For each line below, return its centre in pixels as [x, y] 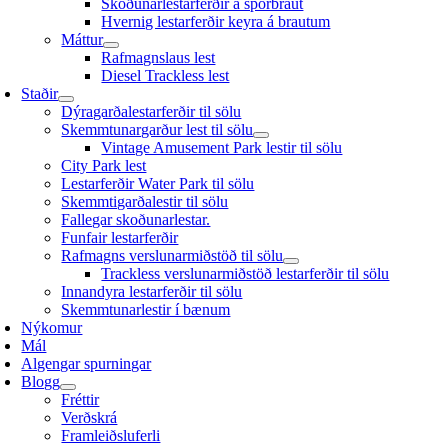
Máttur [82, 39]
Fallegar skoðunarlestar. [136, 219]
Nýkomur [52, 327]
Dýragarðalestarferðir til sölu [151, 111]
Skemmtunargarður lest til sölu [157, 129]
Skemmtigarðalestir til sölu [145, 201]
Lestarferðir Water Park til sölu [158, 183]
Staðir [40, 93]
